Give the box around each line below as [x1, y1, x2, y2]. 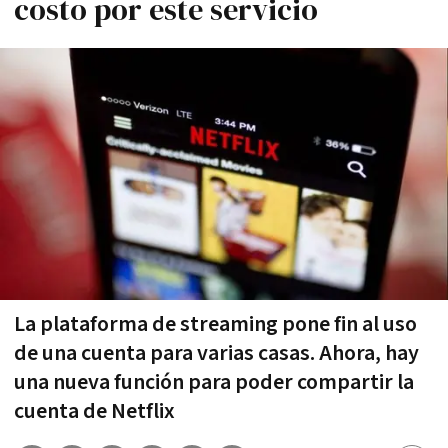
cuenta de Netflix [14, 396, 175, 426]
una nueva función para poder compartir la [14, 367, 414, 397]
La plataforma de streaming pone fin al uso [14, 309, 417, 339]
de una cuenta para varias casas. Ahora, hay [14, 338, 419, 368]
